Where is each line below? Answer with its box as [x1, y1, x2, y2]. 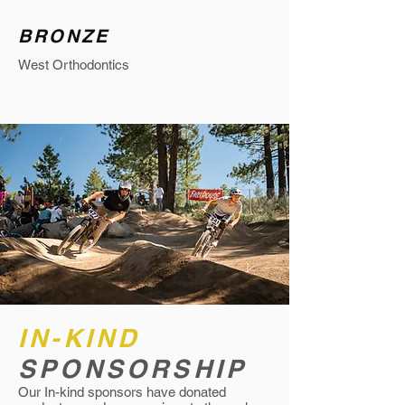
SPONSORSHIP [18, 353, 248, 383]
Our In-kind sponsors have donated [18, 384, 226, 400]
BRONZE [18, 25, 109, 47]
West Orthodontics [18, 57, 129, 72]
